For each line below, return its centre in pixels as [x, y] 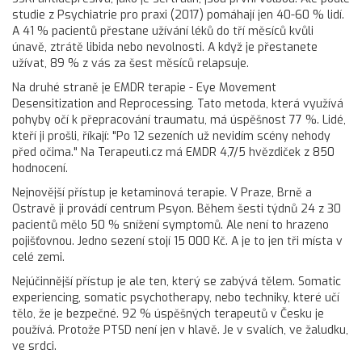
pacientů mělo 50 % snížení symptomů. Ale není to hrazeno [170, 225]
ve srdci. [34, 346]
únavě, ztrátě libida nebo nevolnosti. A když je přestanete [165, 47]
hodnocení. [40, 168]
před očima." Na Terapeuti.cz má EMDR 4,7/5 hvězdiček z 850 [173, 152]
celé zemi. [38, 257]
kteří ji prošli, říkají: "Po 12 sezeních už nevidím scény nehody [171, 136]
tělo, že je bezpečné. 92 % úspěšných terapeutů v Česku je [168, 314]
